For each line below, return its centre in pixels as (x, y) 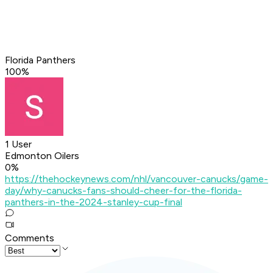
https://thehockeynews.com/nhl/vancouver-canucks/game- (136, 179)
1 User (18, 144)
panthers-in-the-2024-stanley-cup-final (94, 202)
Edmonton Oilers (42, 156)
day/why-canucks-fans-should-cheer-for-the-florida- (123, 191)
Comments (30, 238)
